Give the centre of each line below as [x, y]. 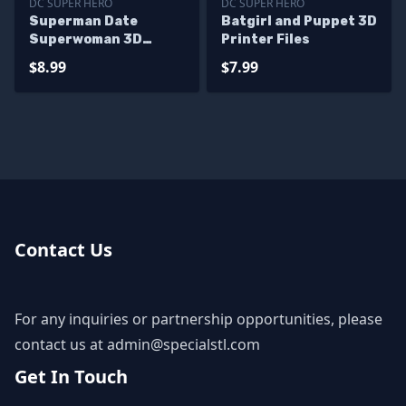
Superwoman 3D [86, 39]
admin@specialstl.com [184, 344]
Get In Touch [71, 377]
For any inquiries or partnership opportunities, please [198, 319]
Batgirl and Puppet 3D [299, 21]
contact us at [61, 344]
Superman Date [83, 21]
